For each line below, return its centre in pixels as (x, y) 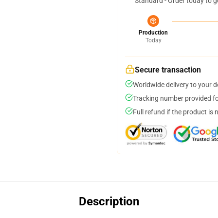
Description (109, 201)
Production (153, 33)
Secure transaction (168, 70)
